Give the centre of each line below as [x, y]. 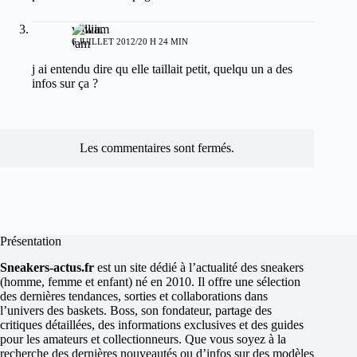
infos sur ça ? [65, 84]
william [90, 29]
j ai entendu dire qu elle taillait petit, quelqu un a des [162, 69]
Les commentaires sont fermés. [157, 148]
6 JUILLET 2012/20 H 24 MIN [130, 42]
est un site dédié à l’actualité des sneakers [199, 267]
